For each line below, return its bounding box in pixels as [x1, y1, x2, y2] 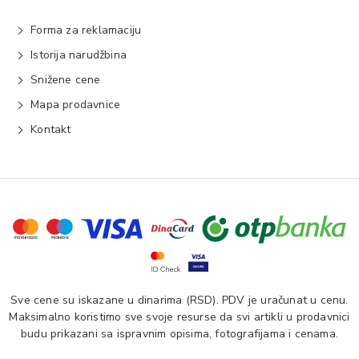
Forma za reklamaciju [30, 22, 142, 38]
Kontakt [30, 122, 71, 138]
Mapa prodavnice [30, 97, 121, 113]
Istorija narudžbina [30, 47, 127, 63]
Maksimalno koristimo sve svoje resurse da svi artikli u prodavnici [9, 309, 350, 325]
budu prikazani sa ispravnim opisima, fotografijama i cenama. [20, 325, 338, 341]
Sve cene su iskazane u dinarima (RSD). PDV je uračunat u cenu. [10, 292, 349, 308]
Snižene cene [30, 72, 101, 88]
